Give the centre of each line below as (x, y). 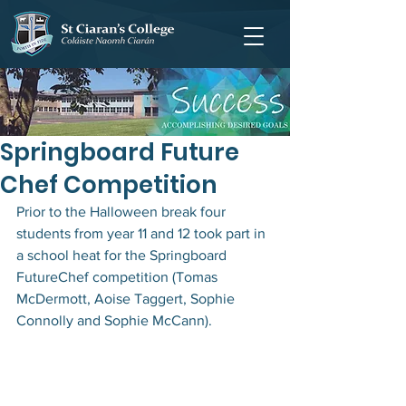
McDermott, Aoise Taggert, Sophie (127, 299)
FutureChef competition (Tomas (119, 277)
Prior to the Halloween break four (123, 212)
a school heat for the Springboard (123, 255)
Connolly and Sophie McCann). (114, 320)
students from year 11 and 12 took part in (143, 233)
